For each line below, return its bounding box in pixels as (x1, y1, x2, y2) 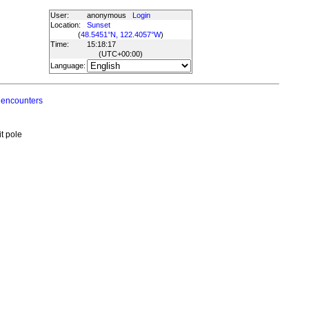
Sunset (86, 21, 110, 29)
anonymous (86, 11, 132, 19)
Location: (50, 21, 81, 29)
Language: (50, 61, 86, 70)
